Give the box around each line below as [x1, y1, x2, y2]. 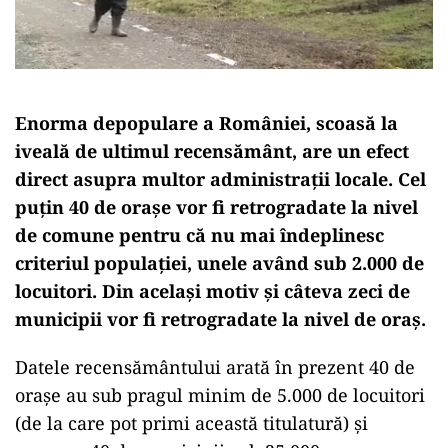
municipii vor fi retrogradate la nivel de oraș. [15, 306, 426, 331]
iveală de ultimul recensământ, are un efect [15, 138, 409, 163]
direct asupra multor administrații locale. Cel [15, 166, 426, 191]
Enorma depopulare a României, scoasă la [15, 110, 398, 135]
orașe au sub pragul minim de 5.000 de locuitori [15, 382, 425, 407]
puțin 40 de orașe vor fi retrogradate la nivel [15, 194, 418, 219]
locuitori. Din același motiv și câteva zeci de [15, 278, 410, 303]
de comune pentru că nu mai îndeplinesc [15, 222, 384, 247]
